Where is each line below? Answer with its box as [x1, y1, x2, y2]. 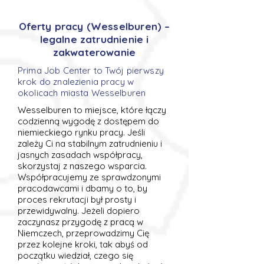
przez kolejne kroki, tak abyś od [18, 239, 148, 250]
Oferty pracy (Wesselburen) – [18, 20, 170, 32]
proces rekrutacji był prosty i [18, 194, 136, 205]
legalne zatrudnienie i [39, 33, 149, 45]
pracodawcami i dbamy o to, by [18, 183, 147, 194]
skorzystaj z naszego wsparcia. [18, 160, 147, 171]
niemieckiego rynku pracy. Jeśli [18, 127, 145, 138]
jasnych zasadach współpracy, [18, 149, 143, 160]
